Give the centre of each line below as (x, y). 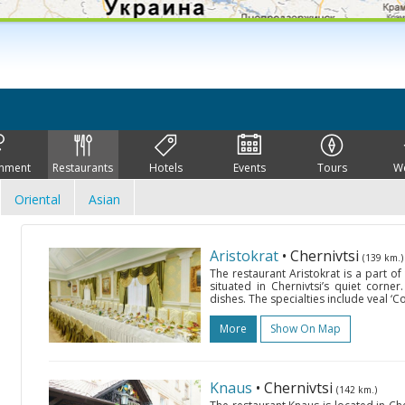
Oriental (38, 199)
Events (249, 168)
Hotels (166, 168)
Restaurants (83, 168)
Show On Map (306, 329)
